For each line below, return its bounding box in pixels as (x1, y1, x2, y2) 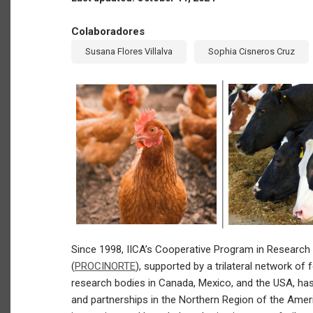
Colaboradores (71, 25, 145, 38)
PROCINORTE (75, 259, 136, 272)
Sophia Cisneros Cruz (208, 46, 295, 57)
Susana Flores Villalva (85, 46, 173, 57)
